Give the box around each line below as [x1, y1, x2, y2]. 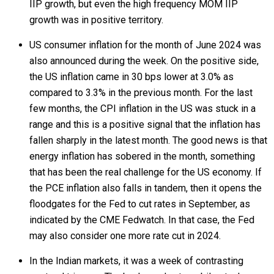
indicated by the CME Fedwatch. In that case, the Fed [29, 214, 254, 226]
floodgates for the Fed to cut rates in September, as [29, 198, 250, 210]
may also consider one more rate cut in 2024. [29, 230, 221, 242]
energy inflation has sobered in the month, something [29, 150, 255, 162]
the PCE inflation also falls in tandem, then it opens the [29, 182, 262, 194]
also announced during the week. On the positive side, [29, 55, 259, 67]
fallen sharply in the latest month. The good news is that [29, 135, 267, 146]
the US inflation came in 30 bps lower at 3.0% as [29, 71, 234, 83]
